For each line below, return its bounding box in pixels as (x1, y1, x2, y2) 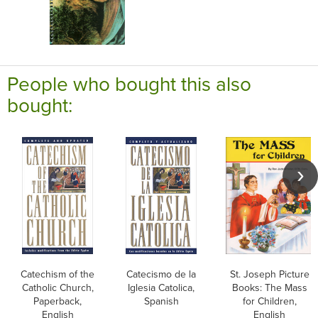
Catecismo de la (126, 267, 196, 281)
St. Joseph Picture (229, 267, 309, 281)
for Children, (242, 294, 297, 308)
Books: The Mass (231, 280, 307, 295)
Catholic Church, (21, 280, 94, 295)
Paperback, (33, 294, 82, 308)
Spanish (143, 294, 179, 308)
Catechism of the (21, 267, 94, 281)
